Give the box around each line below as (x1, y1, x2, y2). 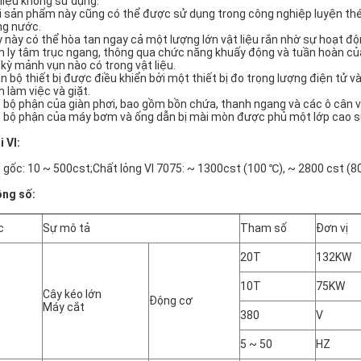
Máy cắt (43, 301, 85, 313)
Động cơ (149, 294, 193, 307)
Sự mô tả (43, 222, 90, 234)
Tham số (240, 222, 287, 234)
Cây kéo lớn (43, 288, 102, 301)
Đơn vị (316, 222, 348, 234)
